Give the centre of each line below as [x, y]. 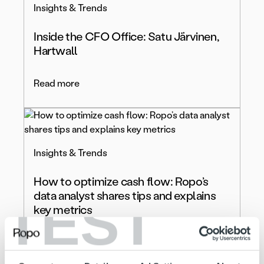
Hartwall [56, 51]
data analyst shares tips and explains [125, 196]
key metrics [63, 210]
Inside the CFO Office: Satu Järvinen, [127, 37]
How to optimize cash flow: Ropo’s [121, 182]
